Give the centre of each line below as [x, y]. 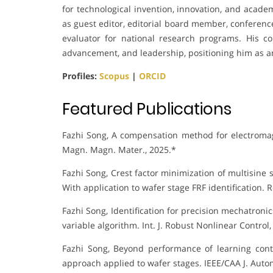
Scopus [114, 76]
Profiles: [81, 76]
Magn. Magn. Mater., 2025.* [119, 150]
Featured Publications [147, 109]
